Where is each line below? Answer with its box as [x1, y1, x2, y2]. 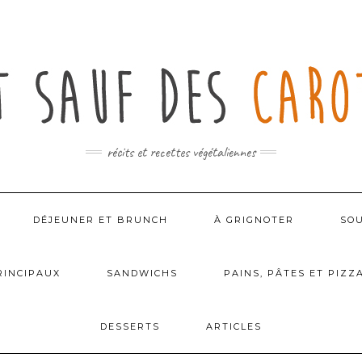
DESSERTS [100, 321, 160, 332]
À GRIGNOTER [213, 214, 294, 225]
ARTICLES [206, 321, 262, 332]
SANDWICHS [107, 267, 178, 279]
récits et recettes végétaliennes [107, 143, 255, 161]
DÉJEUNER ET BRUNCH [32, 214, 168, 225]
